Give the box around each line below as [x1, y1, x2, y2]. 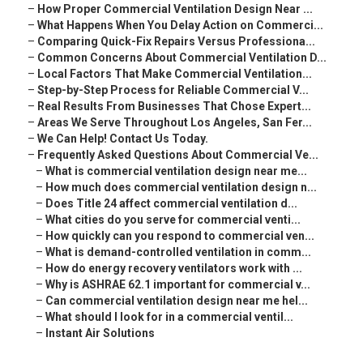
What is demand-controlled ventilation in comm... [45, 246, 311, 259]
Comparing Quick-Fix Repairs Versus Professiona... [37, 35, 315, 49]
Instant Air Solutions [45, 327, 155, 340]
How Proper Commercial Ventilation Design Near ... [37, 2, 313, 16]
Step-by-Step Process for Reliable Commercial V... [37, 83, 309, 97]
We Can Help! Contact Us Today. [37, 132, 208, 146]
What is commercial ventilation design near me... [45, 164, 307, 178]
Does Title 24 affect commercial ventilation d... [45, 197, 297, 211]
